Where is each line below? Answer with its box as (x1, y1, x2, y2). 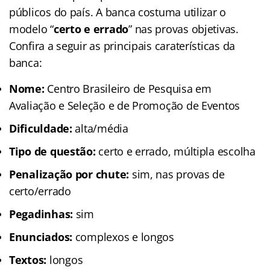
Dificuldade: (9, 121, 72, 136)
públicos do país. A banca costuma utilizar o (9, 4, 227, 19)
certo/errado (9, 183, 71, 198)
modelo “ (9, 21, 54, 36)
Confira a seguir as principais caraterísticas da (9, 38, 236, 53)
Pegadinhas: (9, 206, 74, 221)
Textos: (9, 252, 47, 267)
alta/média (72, 121, 128, 136)
